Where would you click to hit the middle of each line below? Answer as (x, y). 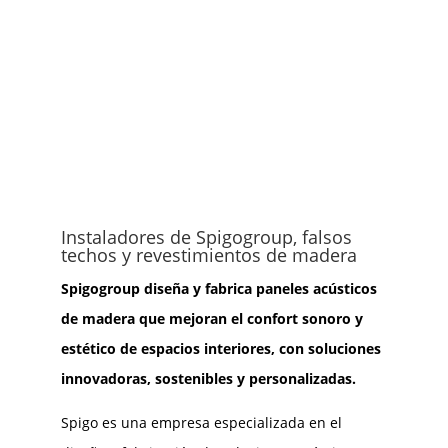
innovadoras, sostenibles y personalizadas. (208, 378)
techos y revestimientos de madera (208, 254)
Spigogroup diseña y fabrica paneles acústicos (218, 288)
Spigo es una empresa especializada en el (201, 422)
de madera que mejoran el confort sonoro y (211, 318)
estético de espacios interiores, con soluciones (220, 348)
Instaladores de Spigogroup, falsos (206, 236)
